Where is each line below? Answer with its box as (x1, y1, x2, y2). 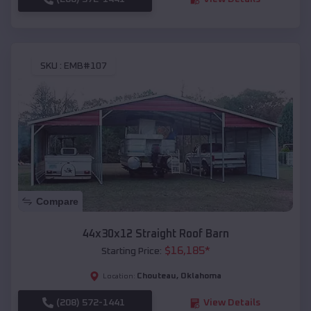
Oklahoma (180, 272, 221, 281)
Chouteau (137, 272, 176, 281)
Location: (103, 273, 135, 280)
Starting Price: (101, 246, 162, 257)
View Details (203, 298, 260, 308)
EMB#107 (64, 61, 107, 72)
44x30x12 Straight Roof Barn (82, 228, 229, 240)
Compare (36, 196, 78, 208)
